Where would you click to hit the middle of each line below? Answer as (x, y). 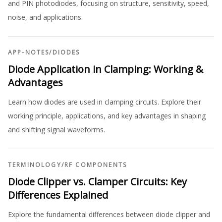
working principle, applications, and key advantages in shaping (107, 116)
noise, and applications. (45, 17)
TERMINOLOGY (35, 165)
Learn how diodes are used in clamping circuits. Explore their (105, 102)
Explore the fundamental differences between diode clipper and (109, 214)
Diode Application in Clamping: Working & (106, 69)
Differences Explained (58, 195)
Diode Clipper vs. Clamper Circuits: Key (97, 182)
